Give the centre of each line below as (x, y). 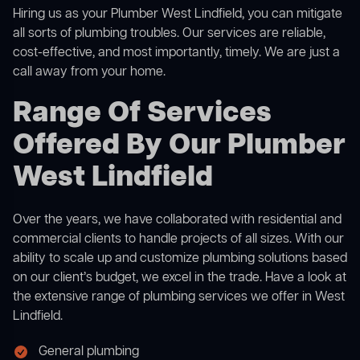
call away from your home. (89, 73)
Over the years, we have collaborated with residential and (177, 221)
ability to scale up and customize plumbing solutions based (180, 259)
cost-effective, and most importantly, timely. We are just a (176, 53)
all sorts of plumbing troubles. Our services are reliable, (169, 34)
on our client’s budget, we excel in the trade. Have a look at (180, 278)
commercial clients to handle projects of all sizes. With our (178, 240)
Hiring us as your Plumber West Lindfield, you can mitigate (178, 15)
